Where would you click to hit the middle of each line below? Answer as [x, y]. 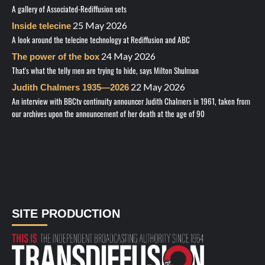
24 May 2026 [128, 56]
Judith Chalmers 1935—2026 [70, 88]
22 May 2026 [158, 87]
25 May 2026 [100, 25]
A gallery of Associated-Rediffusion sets [69, 9]
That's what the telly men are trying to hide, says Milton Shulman [105, 70]
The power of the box [56, 57]
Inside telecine [41, 26]
